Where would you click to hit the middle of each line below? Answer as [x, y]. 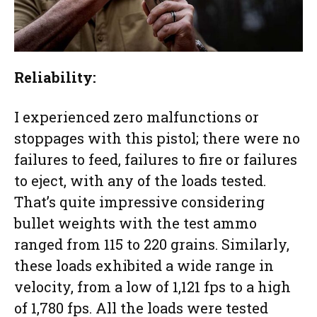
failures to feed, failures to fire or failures [156, 160]
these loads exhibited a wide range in [144, 266]
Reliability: [55, 77]
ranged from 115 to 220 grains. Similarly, [152, 244]
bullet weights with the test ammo [136, 223]
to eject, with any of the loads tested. [140, 181]
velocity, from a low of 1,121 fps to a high [152, 287]
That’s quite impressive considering [139, 202]
